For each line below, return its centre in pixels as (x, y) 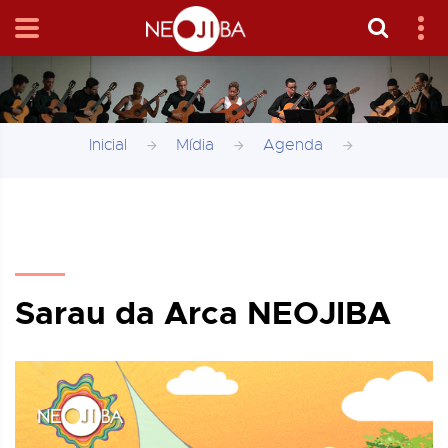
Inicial (107, 145)
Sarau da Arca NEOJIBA (203, 313)
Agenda (292, 145)
